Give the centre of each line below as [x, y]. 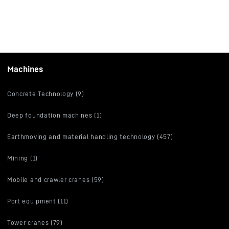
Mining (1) [22, 158]
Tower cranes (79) [35, 223]
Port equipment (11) [38, 201]
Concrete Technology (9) [46, 94]
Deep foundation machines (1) [55, 115]
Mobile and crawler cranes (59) [56, 180]
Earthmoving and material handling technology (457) [90, 137]
